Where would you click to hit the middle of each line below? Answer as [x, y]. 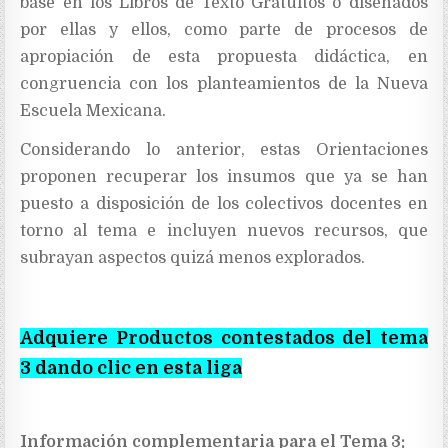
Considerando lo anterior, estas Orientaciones [224, 149]
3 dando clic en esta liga [131, 367]
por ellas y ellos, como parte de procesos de [224, 29]
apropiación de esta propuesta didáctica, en [224, 56]
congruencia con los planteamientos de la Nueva [224, 83]
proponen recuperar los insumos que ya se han [224, 176]
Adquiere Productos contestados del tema [224, 337]
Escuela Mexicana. [93, 110]
